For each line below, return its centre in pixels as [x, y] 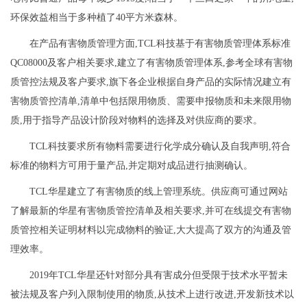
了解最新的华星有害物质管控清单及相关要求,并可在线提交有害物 [151, 211]
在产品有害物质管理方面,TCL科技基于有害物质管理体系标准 [160, 44]
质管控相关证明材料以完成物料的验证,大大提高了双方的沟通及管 [151, 230]
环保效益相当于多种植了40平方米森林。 [97, 18]
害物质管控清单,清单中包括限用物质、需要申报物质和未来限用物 [151, 101]
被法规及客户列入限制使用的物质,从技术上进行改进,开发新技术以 [152, 295]
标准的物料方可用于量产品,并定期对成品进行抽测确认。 [132, 166]
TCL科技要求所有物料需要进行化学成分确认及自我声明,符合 [160, 147]
